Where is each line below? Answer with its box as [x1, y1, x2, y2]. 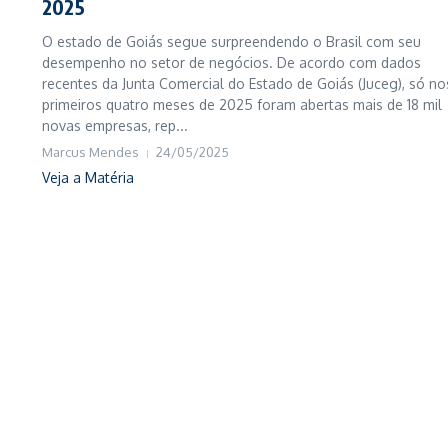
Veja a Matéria [42, 169, 134, 186]
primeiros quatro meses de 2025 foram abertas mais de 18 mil [42, 96, 442, 113]
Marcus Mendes [42, 144, 139, 160]
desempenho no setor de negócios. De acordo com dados [42, 54, 421, 71]
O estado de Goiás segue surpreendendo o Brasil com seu [42, 33, 421, 50]
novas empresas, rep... [42, 117, 188, 134]
